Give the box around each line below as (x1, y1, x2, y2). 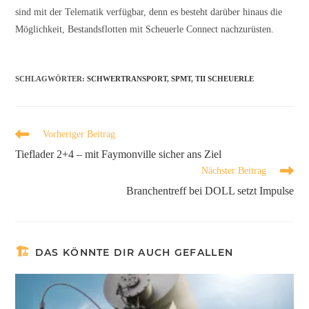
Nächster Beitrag (201, 165, 266, 176)
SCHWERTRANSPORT (87, 74, 168, 83)
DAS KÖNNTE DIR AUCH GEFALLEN (34, 246, 234, 259)
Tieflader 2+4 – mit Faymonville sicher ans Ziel (15, 148, 222, 160)
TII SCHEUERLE (195, 74, 255, 83)
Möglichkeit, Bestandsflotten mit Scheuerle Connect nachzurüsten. (15, 23, 275, 34)
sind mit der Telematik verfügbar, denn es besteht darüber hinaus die (15, 6, 283, 17)
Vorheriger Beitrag (43, 128, 116, 139)
